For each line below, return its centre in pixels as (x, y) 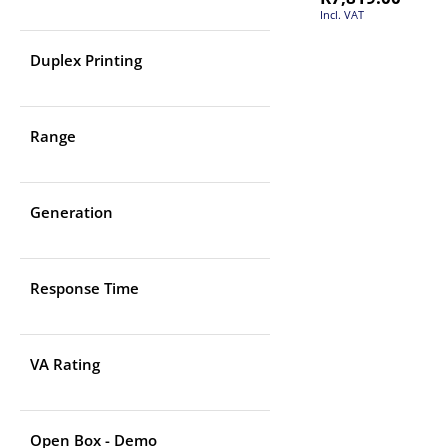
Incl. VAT (342, 14)
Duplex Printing (86, 60)
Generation (71, 212)
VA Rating (65, 364)
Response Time (84, 288)
